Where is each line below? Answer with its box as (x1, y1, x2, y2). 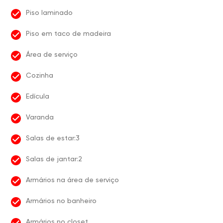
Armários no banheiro (26, 197, 97, 205)
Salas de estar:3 (26, 134, 80, 142)
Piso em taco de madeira (26, 29, 111, 37)
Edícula (26, 92, 49, 100)
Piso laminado (26, 8, 73, 16)
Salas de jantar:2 (26, 155, 82, 163)
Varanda (26, 113, 54, 121)
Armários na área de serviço (26, 176, 119, 184)
